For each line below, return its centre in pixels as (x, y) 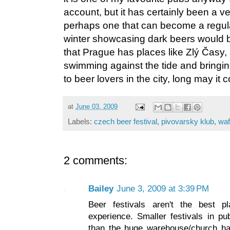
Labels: (81, 121)
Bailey (101, 188)
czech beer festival (126, 121)
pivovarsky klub (188, 121)
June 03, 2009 (97, 107)
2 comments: (95, 160)
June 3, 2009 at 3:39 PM (163, 188)
